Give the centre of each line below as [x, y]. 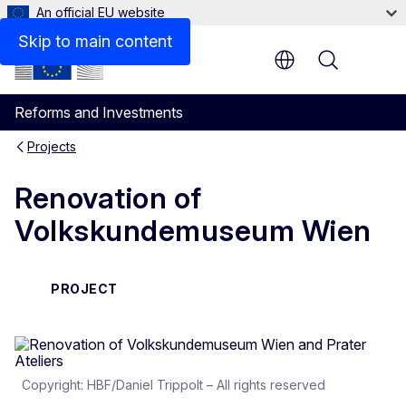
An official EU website [101, 12]
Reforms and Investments [99, 112]
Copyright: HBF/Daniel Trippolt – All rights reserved [174, 384]
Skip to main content [95, 41]
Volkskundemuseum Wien [193, 231]
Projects [52, 146]
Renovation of [108, 198]
